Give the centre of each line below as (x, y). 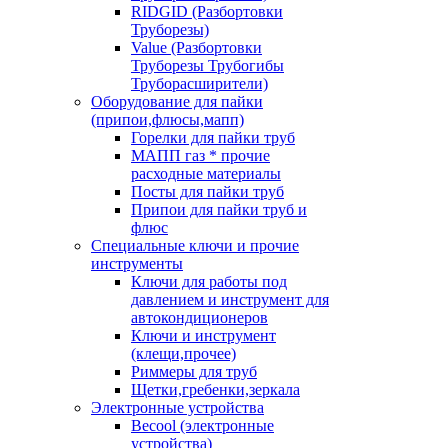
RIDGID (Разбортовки (207, 11)
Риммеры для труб (194, 371)
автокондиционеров (199, 317)
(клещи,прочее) (183, 353)
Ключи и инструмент (203, 335)
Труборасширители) (199, 83)
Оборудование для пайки (177, 101)
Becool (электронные (202, 425)
